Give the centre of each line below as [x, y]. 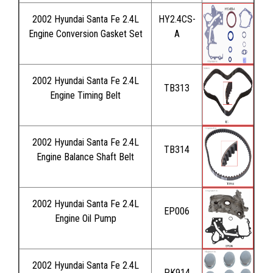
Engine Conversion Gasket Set [85, 34]
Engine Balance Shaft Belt [85, 157]
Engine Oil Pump [85, 218]
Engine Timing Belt [85, 95]
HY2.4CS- [177, 19]
